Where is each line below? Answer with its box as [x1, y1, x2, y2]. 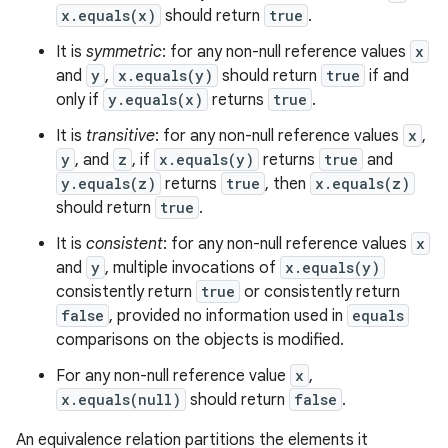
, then [265, 174, 310, 194]
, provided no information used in [109, 306, 347, 326]
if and [365, 66, 409, 86]
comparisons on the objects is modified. [56, 330, 344, 350]
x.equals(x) [61, 6, 156, 25]
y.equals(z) [61, 174, 156, 193]
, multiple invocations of [105, 258, 280, 278]
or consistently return [240, 282, 400, 302]
